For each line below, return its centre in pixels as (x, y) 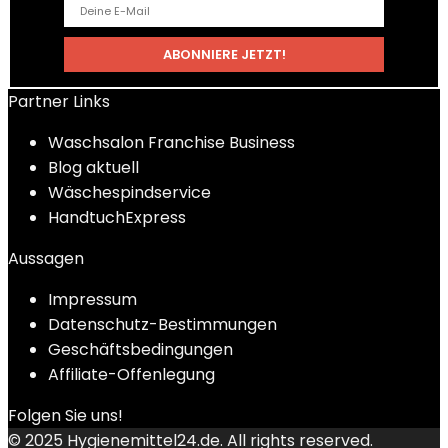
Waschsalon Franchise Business (171, 142)
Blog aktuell (93, 167)
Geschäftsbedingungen (140, 349)
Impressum (92, 299)
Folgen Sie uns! (65, 415)
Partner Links (59, 101)
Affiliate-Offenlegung (131, 374)
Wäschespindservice (129, 192)
